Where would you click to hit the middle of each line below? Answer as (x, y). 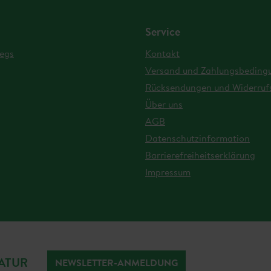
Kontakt (162, 53)
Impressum (168, 172)
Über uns (164, 104)
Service (163, 32)
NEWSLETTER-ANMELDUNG (116, 263)
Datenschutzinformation (198, 138)
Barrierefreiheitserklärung (200, 155)
